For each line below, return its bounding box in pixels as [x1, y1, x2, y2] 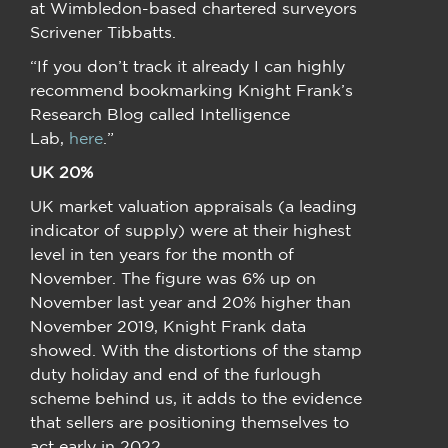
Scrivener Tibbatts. [30, 22, 181, 41]
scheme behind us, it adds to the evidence [30, 388, 362, 407]
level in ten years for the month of [30, 244, 294, 263]
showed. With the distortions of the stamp [30, 340, 362, 359]
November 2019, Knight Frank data [30, 316, 306, 335]
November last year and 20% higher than [30, 292, 351, 311]
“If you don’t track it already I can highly [30, 56, 345, 75]
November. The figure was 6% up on [30, 268, 316, 287]
